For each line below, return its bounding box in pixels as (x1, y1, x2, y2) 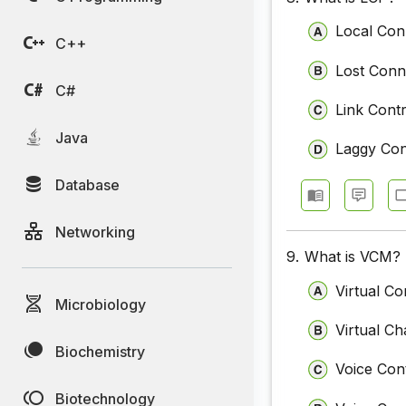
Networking (55, 222, 135, 241)
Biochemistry (55, 342, 145, 361)
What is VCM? (304, 246, 401, 266)
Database (55, 175, 120, 194)
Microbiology (55, 295, 146, 314)
